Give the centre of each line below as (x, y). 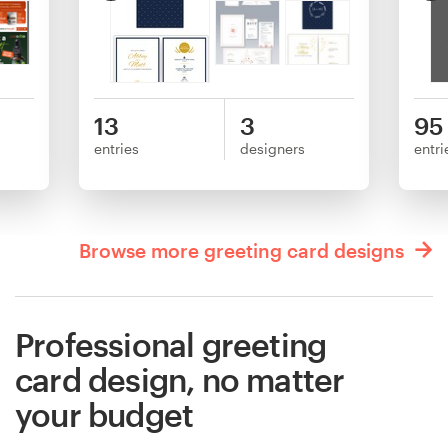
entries (116, 148)
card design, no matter (180, 379)
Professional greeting (171, 344)
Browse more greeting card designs (244, 250)
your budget (104, 414)
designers (272, 148)
